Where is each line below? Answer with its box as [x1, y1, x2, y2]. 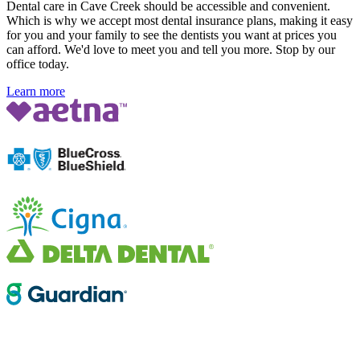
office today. [6, 57, 69, 72]
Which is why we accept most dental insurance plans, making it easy [6, 14, 353, 28]
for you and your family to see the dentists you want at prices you [6, 28, 337, 43]
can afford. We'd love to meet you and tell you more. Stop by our [6, 43, 335, 57]
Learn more [6, 84, 65, 99]
